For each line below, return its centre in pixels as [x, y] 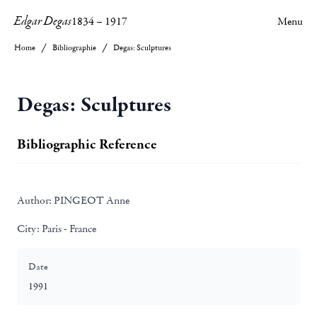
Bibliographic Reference [87, 144]
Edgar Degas [43, 21]
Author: [34, 200]
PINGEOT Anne [91, 200]
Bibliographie [74, 48]
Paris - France [68, 229]
